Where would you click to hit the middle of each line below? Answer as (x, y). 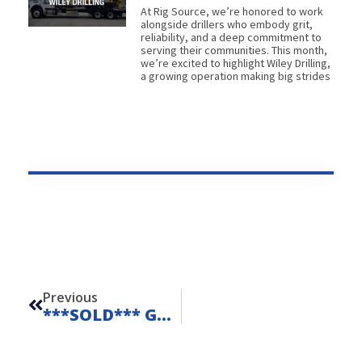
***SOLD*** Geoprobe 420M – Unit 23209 (164, 314)
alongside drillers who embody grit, (226, 24)
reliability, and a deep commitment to (231, 37)
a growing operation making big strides (235, 76)
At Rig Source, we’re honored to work (232, 11)
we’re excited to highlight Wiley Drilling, (235, 63)
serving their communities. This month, (234, 50)
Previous (70, 297)
